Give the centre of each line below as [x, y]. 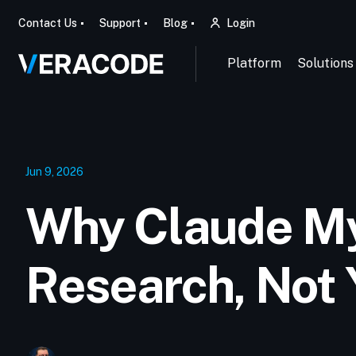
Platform [254, 63]
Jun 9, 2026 [54, 172]
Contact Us [47, 23]
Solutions [325, 63]
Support [120, 23]
